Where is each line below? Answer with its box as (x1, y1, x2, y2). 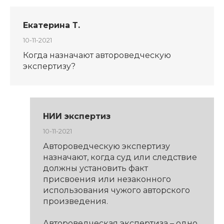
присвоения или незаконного (42, 174, 171, 184)
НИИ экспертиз (42, 111, 110, 121)
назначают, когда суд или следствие (42, 152, 197, 162)
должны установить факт (42, 163, 148, 173)
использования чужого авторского (42, 185, 190, 195)
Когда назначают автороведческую (22, 50, 171, 60)
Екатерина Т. (22, 20, 80, 30)
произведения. (42, 196, 108, 206)
